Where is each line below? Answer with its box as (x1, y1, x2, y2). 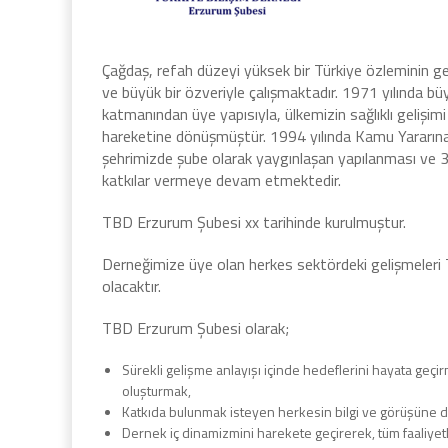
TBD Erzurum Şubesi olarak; (102, 316, 289, 340)
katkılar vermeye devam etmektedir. (102, 168, 341, 192)
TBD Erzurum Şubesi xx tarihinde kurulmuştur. (102, 210, 406, 234)
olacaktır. (102, 274, 161, 298)
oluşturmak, (122, 380, 191, 401)
